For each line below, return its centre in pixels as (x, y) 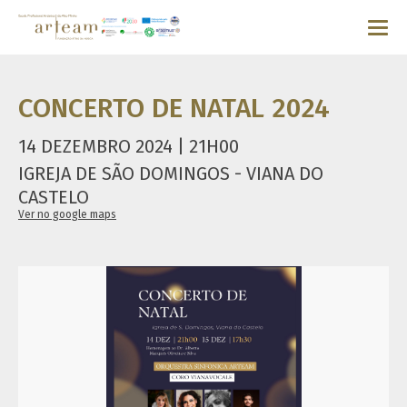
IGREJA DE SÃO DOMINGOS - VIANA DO (171, 174)
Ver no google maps (67, 214)
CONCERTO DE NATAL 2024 (174, 108)
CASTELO (54, 197)
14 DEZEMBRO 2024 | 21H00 (129, 146)
